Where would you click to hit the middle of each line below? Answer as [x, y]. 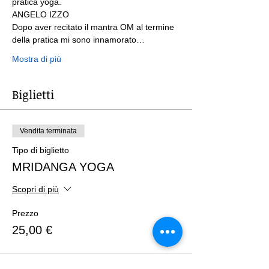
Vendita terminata [48, 131]
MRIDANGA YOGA [63, 167]
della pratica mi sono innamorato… [78, 39]
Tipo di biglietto [41, 150]
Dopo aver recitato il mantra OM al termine [94, 27]
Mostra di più [37, 59]
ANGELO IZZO [41, 14]
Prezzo [25, 213]
